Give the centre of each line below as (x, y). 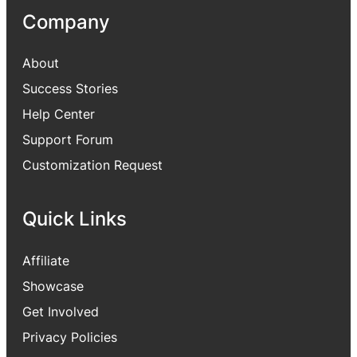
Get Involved (61, 311)
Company (66, 21)
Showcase (53, 286)
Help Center (59, 114)
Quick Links (75, 219)
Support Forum (68, 139)
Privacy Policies (70, 337)
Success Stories (70, 88)
